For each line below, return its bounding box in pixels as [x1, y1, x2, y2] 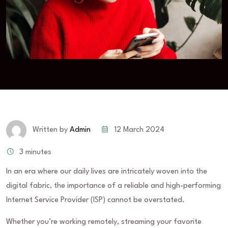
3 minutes [19, 149, 51, 157]
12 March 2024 [114, 126, 164, 134]
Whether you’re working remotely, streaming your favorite [6, 218, 202, 226]
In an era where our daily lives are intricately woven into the [6, 168, 207, 176]
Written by [31, 126, 70, 134]
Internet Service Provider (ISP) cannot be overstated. [6, 196, 185, 205]
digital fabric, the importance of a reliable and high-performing [6, 182, 221, 190]
